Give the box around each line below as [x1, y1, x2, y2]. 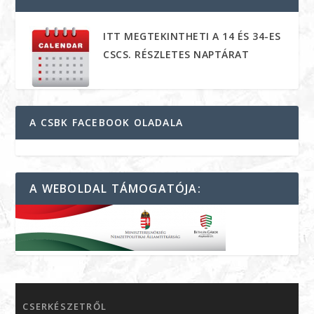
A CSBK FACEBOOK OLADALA [29, 116, 184, 129]
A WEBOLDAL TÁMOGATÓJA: [29, 181, 201, 196]
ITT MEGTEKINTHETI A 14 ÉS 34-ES [103, 29, 281, 43]
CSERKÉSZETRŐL [22, 300, 107, 313]
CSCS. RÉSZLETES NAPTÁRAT [103, 48, 250, 61]
